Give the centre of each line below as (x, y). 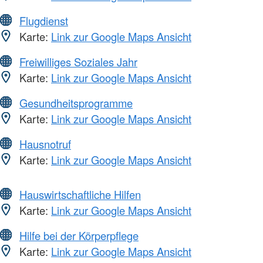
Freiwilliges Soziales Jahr (78, 61)
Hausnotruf (45, 144)
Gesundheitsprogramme (76, 102)
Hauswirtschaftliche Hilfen (80, 194)
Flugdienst (44, 20)
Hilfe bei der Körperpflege (79, 235)
